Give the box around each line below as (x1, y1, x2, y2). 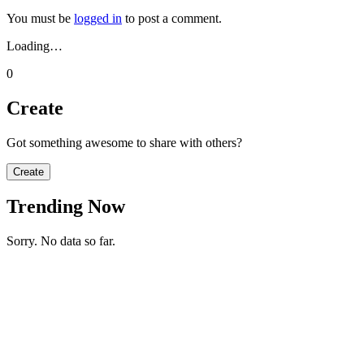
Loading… (6, 38, 63, 53)
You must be (6, 11, 74, 25)
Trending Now (6, 196, 125, 218)
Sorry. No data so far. (6, 234, 115, 249)
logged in (74, 11, 122, 25)
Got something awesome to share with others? (6, 135, 242, 149)
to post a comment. (122, 11, 222, 25)
